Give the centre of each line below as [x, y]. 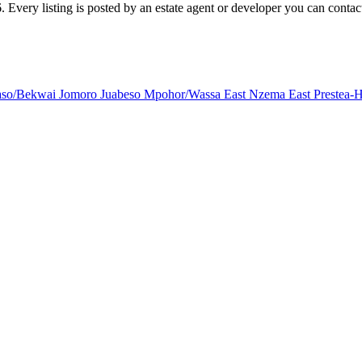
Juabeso [122, 94]
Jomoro [80, 94]
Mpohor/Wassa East [196, 94]
